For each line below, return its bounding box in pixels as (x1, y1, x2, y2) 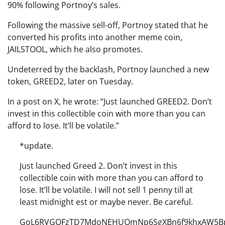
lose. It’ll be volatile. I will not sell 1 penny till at (20, 184, 193, 196)
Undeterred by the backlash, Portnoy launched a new (8, 64, 209, 75)
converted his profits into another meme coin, (8, 32, 182, 43)
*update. (20, 140, 53, 152)
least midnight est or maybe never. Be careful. (20, 196, 193, 208)
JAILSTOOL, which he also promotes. (8, 44, 143, 55)
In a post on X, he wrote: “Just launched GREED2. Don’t (8, 96, 212, 107)
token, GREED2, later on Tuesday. (8, 76, 133, 87)
